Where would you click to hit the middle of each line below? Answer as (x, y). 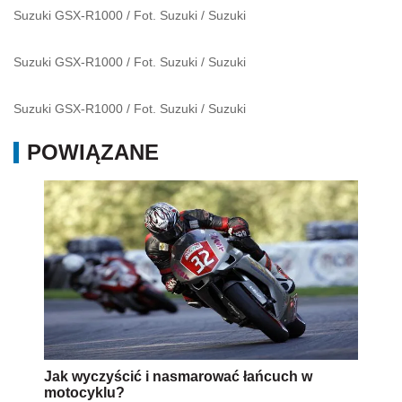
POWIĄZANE (93, 152)
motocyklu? (84, 392)
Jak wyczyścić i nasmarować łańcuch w (178, 376)
